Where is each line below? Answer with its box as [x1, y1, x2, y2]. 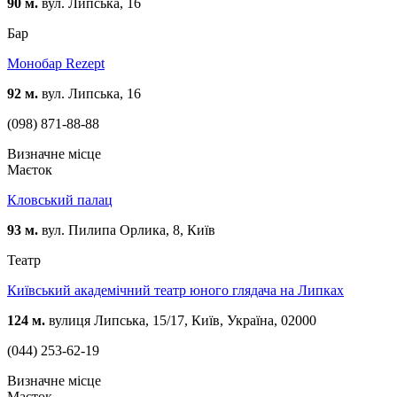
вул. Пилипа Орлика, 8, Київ [38, 222, 215, 237]
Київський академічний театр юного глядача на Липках [7, 282, 344, 298]
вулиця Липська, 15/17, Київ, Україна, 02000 [45, 312, 316, 328]
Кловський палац [7, 191, 113, 207]
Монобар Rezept [7, 55, 105, 71]
